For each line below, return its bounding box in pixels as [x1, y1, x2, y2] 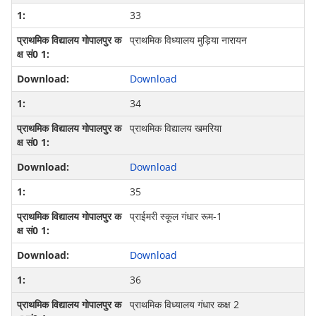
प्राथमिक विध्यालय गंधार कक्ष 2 [129, 298, 239, 312]
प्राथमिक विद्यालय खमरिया [129, 121, 221, 135]
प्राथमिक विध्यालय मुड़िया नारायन [129, 33, 247, 47]
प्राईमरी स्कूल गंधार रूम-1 [129, 209, 222, 224]
